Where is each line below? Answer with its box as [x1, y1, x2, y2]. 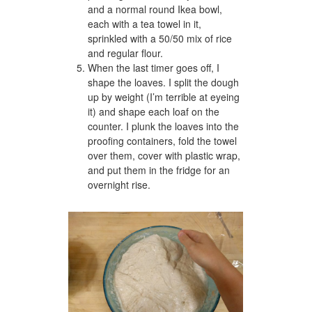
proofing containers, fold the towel [88, 133, 237, 148]
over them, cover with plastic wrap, [88, 148, 240, 162]
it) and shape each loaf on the [88, 104, 219, 118]
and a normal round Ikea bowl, [88, 1, 222, 16]
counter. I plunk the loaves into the [88, 118, 239, 133]
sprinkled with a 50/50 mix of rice [88, 31, 232, 45]
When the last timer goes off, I [88, 60, 219, 75]
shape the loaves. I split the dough [88, 75, 239, 89]
